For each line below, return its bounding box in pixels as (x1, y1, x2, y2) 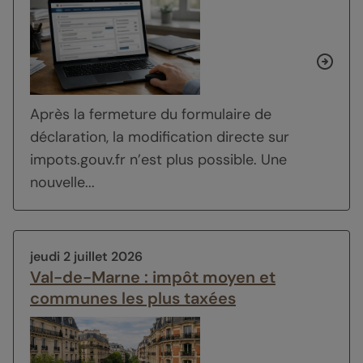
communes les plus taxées (30, 287, 236, 309)
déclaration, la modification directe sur (30, 126, 289, 147)
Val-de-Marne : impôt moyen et (30, 266, 275, 288)
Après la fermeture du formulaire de (30, 104, 271, 124)
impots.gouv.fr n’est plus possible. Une (30, 149, 287, 169)
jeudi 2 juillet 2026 (30, 247, 143, 265)
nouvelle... (30, 172, 95, 192)
